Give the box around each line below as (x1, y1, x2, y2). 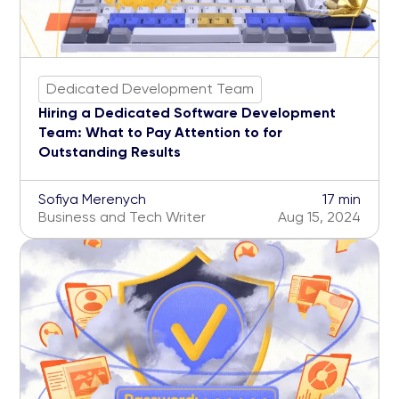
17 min (322, 190, 361, 208)
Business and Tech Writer (38, 208, 206, 225)
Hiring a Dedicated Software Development (38, 103, 336, 121)
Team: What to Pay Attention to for (38, 123, 282, 141)
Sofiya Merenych (38, 190, 146, 208)
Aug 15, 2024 (278, 208, 361, 225)
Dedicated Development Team (46, 80, 254, 98)
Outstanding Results (38, 142, 181, 160)
